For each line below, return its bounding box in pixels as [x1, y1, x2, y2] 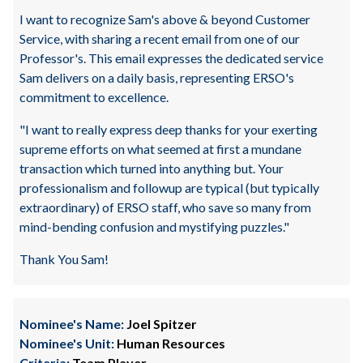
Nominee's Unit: [19, 335, 114, 351]
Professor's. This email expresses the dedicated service [19, 50, 323, 66]
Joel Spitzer [124, 316, 197, 331]
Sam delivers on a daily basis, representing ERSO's [19, 70, 294, 85]
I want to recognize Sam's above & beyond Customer [19, 11, 310, 27]
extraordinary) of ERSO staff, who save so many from [19, 199, 311, 215]
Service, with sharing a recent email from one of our [19, 31, 300, 46]
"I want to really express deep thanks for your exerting [19, 122, 318, 137]
